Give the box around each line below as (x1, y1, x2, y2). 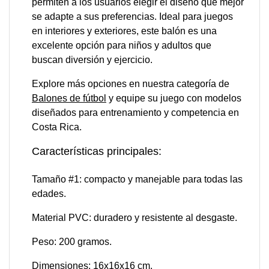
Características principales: (32, 145, 162, 157)
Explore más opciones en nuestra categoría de (32, 79, 229, 89)
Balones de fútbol (32, 93, 106, 103)
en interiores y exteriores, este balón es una (32, 26, 217, 36)
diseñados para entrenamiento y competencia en (32, 107, 239, 118)
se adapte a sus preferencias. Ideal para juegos (32, 11, 233, 22)
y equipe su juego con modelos (106, 93, 241, 103)
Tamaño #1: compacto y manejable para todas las (32, 174, 243, 184)
